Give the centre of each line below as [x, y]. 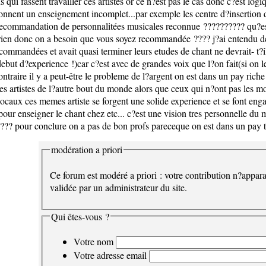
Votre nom [93, 242]
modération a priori [86, 149]
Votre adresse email [110, 255]
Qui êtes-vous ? [80, 216]
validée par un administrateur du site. [118, 187]
